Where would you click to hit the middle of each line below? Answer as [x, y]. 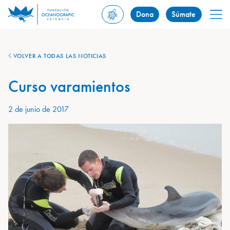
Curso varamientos [69, 87]
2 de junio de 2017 [39, 109]
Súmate [184, 14]
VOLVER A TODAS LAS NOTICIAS [59, 56]
